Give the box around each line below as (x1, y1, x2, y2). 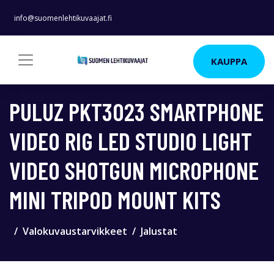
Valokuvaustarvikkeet (23, 224, 127, 238)
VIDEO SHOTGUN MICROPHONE (9, 155, 259, 185)
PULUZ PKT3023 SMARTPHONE (9, 97, 264, 126)
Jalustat (141, 224, 177, 238)
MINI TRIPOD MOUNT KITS (9, 185, 221, 214)
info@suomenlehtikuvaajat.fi (14, 13, 112, 23)
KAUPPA (211, 55, 247, 67)
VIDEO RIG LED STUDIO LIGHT (9, 126, 252, 155)
